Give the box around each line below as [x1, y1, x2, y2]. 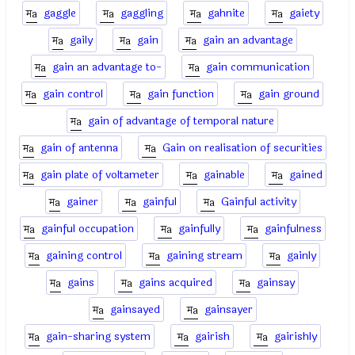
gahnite [207, 5, 245, 21]
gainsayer [204, 301, 253, 318]
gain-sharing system [45, 328, 151, 345]
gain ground [258, 86, 320, 102]
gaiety [288, 5, 319, 21]
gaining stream [166, 247, 243, 264]
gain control [43, 86, 104, 102]
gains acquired [139, 274, 213, 291]
